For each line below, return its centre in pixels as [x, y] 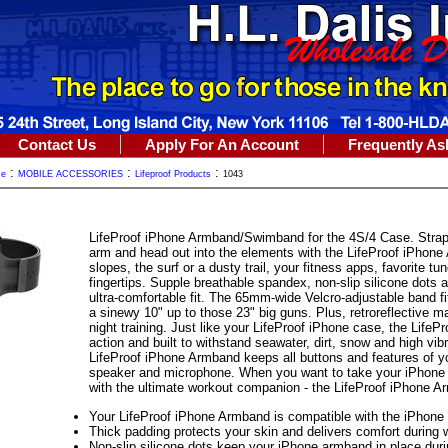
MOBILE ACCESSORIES [70, 174]
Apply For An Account [222, 144]
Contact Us [57, 144]
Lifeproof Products [173, 174]
